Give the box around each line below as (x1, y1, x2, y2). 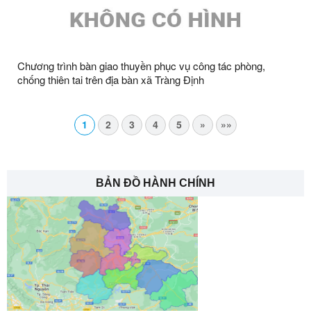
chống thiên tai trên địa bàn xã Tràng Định (17, 72, 204, 87)
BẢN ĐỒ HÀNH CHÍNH (96, 176, 215, 189)
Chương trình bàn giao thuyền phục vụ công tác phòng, (17, 58, 265, 73)
